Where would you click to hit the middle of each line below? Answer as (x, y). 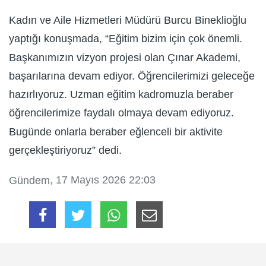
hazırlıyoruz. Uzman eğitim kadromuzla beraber (121, 95)
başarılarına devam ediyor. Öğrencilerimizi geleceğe (132, 76)
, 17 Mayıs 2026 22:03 (103, 180)
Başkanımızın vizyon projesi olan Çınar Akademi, (125, 57)
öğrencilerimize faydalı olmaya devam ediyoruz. (121, 113)
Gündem (29, 181)
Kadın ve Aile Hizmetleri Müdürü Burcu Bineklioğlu (128, 20)
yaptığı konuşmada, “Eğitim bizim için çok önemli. (126, 39)
